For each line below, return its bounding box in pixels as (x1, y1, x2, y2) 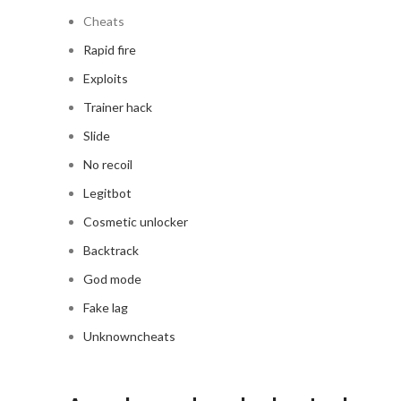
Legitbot (83, 185, 132, 200)
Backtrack (83, 243, 139, 258)
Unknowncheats (83, 328, 175, 344)
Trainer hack (83, 99, 152, 115)
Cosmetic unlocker (83, 214, 188, 229)
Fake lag (83, 300, 128, 315)
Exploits (83, 71, 128, 86)
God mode (83, 271, 141, 286)
